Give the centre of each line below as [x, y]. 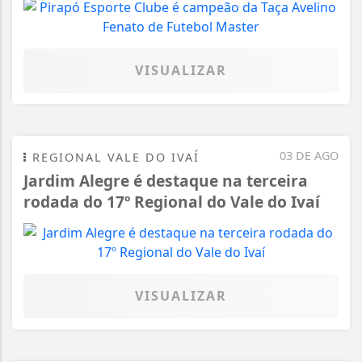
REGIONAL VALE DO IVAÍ [114, 157]
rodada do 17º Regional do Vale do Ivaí [172, 201]
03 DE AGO [309, 155]
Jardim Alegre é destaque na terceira [166, 180]
